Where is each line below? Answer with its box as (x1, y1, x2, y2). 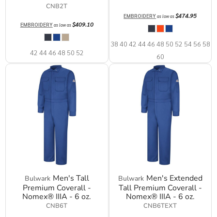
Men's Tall (52, 172, 89, 184)
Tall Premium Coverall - (118, 182, 202, 193)
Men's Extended (146, 172, 202, 184)
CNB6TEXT (143, 201, 177, 210)
